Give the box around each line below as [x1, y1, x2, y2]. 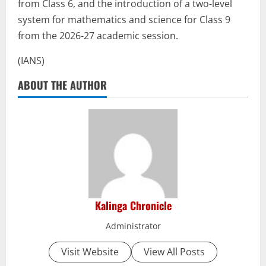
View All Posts [144, 245, 205, 259]
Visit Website [61, 245, 119, 259]
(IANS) [18, 54, 45, 68]
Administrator [105, 220, 161, 232]
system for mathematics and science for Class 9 [18, 13, 230, 27]
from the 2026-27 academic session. [18, 29, 178, 43]
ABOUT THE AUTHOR [18, 77, 107, 93]
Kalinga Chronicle [94, 198, 172, 214]
